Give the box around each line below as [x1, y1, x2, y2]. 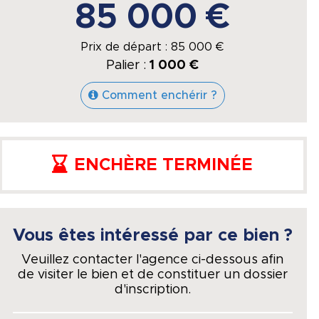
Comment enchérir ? [101, 90, 217, 101]
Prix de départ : [81, 41, 172, 53]
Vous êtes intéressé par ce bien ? [12, 227, 293, 244]
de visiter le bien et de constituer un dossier [17, 268, 288, 281]
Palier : [106, 59, 150, 72]
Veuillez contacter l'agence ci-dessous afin [21, 253, 284, 266]
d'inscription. [114, 283, 191, 296]
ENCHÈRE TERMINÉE [74, 157, 253, 174]
